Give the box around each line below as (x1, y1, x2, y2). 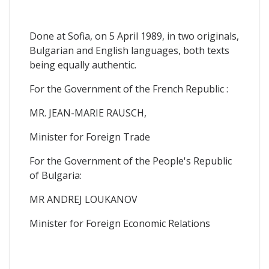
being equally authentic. (29, 58, 136, 71)
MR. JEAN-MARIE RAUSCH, (29, 106, 147, 119)
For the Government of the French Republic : (29, 82, 228, 95)
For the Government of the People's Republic (29, 154, 232, 168)
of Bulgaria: (29, 168, 82, 182)
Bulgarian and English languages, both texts (29, 43, 229, 57)
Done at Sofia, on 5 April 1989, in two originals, (29, 29, 239, 43)
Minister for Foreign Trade (29, 130, 150, 144)
